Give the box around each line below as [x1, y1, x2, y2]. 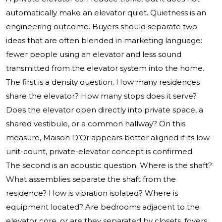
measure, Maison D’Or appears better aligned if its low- [6, 133, 213, 143]
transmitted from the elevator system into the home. [6, 63, 204, 73]
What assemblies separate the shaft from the [6, 174, 176, 184]
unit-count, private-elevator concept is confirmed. [6, 147, 194, 157]
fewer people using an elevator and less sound [6, 50, 181, 59]
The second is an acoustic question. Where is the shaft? [6, 161, 212, 170]
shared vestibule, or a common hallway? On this [6, 119, 185, 129]
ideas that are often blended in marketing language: [6, 36, 202, 46]
